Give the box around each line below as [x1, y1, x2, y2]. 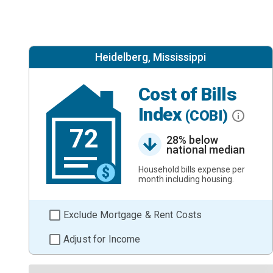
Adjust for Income [63, 233, 141, 245]
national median [166, 143, 245, 156]
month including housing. [138, 174, 234, 184]
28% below [166, 133, 218, 146]
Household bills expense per [138, 164, 245, 174]
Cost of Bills [138, 83, 237, 105]
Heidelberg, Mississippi [95, 51, 207, 63]
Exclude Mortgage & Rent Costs [63, 208, 202, 221]
